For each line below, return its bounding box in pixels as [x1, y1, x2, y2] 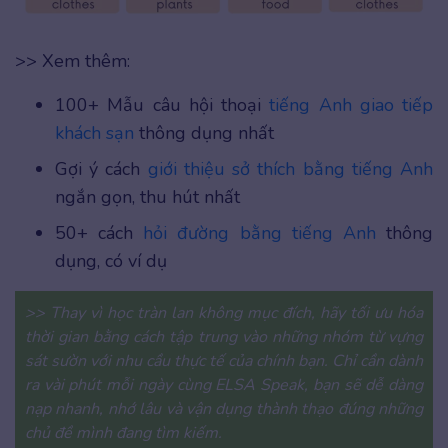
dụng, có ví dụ [55, 248, 167, 273]
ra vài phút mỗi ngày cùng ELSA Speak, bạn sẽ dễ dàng [25, 373, 423, 396]
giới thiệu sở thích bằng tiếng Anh [147, 156, 434, 181]
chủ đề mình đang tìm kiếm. [25, 421, 222, 444]
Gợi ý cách [55, 156, 148, 181]
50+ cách [55, 220, 144, 245]
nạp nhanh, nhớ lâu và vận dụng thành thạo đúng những [25, 397, 423, 420]
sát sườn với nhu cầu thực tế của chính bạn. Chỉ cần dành [25, 349, 423, 372]
